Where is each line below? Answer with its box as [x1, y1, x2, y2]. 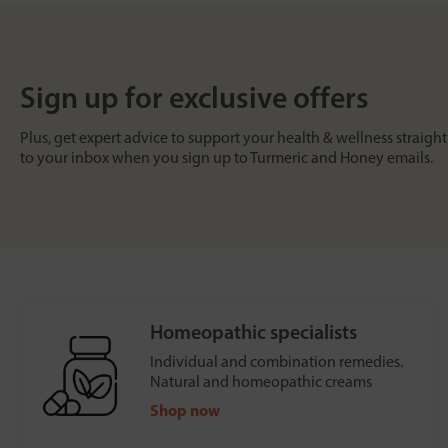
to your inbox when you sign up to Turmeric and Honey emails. [20, 148, 433, 168]
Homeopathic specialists [150, 320, 357, 345]
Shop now [150, 400, 220, 421]
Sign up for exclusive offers [20, 79, 369, 117]
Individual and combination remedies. [150, 352, 403, 372]
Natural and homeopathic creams [150, 372, 372, 392]
